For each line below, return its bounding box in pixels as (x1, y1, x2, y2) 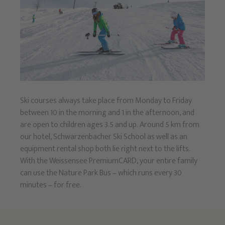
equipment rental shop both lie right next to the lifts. (20, 142, 190, 156)
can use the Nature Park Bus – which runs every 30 (20, 166, 182, 180)
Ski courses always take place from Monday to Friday (20, 93, 192, 107)
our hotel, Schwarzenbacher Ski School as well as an (20, 130, 187, 144)
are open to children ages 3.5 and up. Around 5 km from (20, 118, 199, 132)
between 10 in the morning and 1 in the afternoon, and (20, 105, 194, 120)
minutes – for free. (20, 178, 81, 192)
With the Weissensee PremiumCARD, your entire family (20, 154, 197, 168)
